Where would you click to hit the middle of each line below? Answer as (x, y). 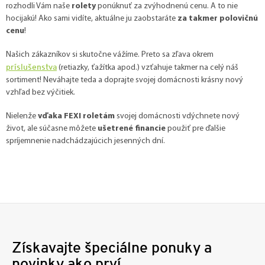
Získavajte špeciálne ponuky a (112, 247)
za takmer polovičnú (218, 18)
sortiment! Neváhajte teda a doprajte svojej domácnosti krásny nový (125, 80)
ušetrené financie (132, 128)
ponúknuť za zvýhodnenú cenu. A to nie (167, 6)
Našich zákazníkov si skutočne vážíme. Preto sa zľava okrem (110, 54)
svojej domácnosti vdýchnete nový (177, 116)
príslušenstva (31, 67)
